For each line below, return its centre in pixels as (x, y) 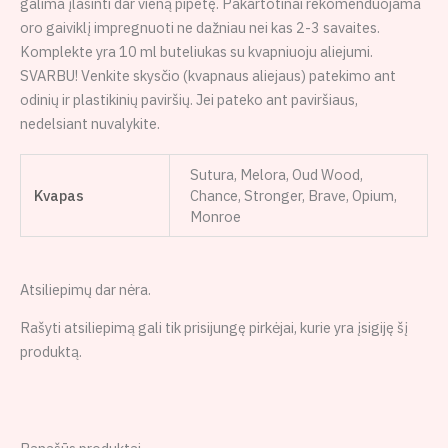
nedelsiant (55, 124)
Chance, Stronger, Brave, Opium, (293, 195)
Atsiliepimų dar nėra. (85, 289)
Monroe (215, 216)
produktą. (51, 352)
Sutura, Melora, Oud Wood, (276, 174)
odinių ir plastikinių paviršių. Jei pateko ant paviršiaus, (189, 100)
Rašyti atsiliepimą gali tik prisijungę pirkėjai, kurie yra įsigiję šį (214, 328)
